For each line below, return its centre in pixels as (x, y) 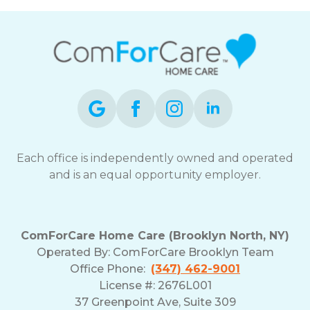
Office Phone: (110, 269)
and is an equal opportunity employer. (155, 175)
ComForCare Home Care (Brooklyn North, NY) (155, 236)
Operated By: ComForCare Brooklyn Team (155, 252)
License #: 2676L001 (155, 285)
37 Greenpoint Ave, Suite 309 (155, 302)
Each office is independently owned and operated (155, 158)
